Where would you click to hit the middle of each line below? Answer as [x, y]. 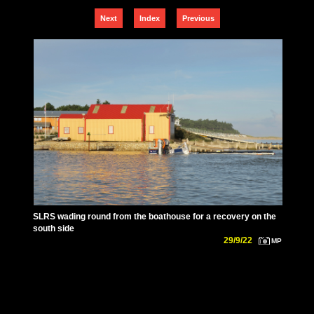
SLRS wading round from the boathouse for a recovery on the [154, 216]
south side [53, 228]
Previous [198, 18]
